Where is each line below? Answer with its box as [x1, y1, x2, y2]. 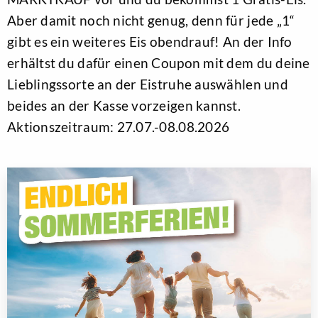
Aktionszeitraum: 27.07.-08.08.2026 [7, 118, 230, 135]
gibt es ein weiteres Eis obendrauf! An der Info [7, 33, 292, 50]
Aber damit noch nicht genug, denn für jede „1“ [7, 11, 295, 28]
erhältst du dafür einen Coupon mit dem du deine [7, 54, 310, 71]
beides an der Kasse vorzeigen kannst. [7, 97, 241, 114]
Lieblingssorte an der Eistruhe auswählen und [7, 75, 288, 92]
